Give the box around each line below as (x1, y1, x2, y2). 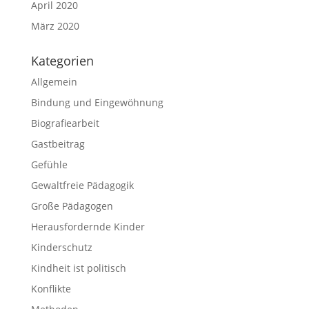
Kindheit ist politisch (30, 261, 126, 275)
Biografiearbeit (30, 117, 99, 130)
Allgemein (30, 75, 77, 88)
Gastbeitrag (30, 137, 85, 150)
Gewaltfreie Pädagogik (30, 179, 134, 192)
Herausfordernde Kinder (30, 220, 145, 233)
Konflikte (30, 282, 71, 295)
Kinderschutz (30, 241, 92, 254)
